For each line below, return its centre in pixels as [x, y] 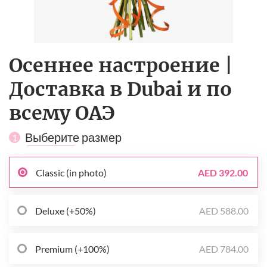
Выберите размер [73, 137]
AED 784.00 [224, 249]
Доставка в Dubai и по [120, 90]
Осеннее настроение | [121, 66]
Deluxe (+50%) [66, 210]
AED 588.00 [224, 210]
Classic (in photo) [71, 172]
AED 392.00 [223, 172]
